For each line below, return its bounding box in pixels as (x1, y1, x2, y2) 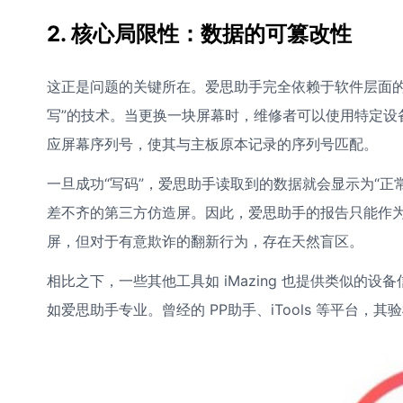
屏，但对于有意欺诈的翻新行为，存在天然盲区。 (47, 232, 363, 250)
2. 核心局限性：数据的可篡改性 (47, 21, 352, 47)
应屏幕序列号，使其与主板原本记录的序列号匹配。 (47, 135, 378, 153)
